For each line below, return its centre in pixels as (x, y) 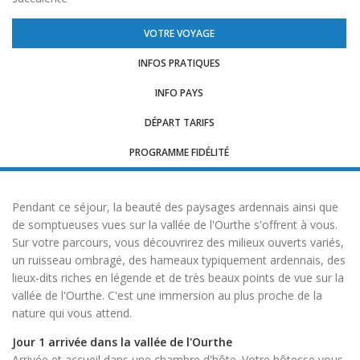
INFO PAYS (179, 93)
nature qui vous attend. (74, 313)
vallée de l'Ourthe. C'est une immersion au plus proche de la (167, 296)
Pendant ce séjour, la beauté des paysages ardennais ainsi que (175, 207)
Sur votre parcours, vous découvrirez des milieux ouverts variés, (178, 243)
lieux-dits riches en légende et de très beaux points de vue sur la (178, 278)
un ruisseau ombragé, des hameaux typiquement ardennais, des (179, 260)
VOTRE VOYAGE (179, 34)
